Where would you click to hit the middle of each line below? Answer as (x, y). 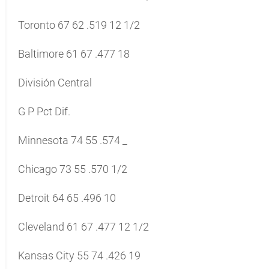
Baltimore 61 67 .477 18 (74, 54)
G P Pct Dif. (44, 111)
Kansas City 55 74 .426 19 (79, 255)
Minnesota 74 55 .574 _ (73, 140)
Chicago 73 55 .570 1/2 (73, 169)
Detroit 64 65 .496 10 (67, 198)
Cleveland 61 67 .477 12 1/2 (83, 227)
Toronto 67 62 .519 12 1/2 (79, 25)
